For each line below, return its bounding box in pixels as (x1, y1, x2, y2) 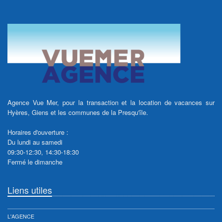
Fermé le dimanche (7, 157, 62, 167)
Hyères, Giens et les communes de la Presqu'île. (7, 108, 148, 117)
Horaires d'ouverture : (7, 127, 68, 137)
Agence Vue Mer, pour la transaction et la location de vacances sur (7, 98, 215, 108)
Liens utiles (7, 183, 52, 197)
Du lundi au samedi (7, 137, 62, 147)
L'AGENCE (7, 212, 34, 221)
